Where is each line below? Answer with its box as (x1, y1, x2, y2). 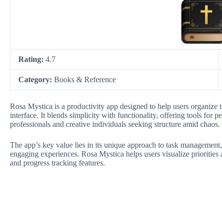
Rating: (18, 55, 46, 63)
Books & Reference (54, 75, 116, 84)
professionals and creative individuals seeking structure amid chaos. (10, 120, 220, 128)
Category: (18, 75, 54, 84)
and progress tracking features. (10, 159, 105, 167)
